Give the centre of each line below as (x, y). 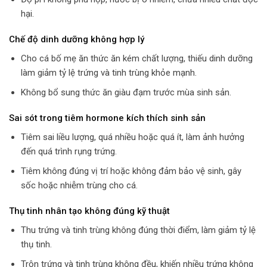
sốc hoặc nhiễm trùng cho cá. (79, 185)
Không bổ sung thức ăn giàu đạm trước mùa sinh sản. (126, 92)
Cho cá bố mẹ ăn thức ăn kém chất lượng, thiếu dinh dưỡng (136, 58)
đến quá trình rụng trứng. (69, 151)
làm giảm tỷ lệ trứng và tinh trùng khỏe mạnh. (108, 72)
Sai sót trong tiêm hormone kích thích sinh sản (107, 118)
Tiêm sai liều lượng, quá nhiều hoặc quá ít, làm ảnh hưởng (132, 137)
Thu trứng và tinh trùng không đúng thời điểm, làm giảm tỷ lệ (138, 230)
